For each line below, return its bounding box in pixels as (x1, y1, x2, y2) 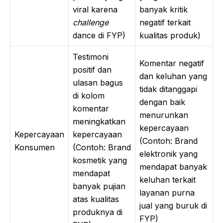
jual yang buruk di (139, 200, 207, 211)
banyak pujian (73, 181, 125, 191)
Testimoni (73, 51, 109, 62)
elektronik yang (139, 148, 198, 159)
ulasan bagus (73, 77, 123, 88)
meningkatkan (73, 116, 125, 126)
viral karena (73, 4, 117, 14)
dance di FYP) (73, 30, 125, 40)
